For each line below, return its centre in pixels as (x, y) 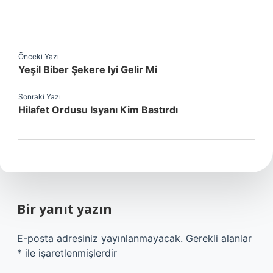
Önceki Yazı (39, 56)
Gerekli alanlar (219, 238)
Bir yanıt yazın (65, 209)
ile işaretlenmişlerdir (69, 253)
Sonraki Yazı (40, 97)
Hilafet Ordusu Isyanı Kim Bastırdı (98, 110)
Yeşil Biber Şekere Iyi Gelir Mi (88, 69)
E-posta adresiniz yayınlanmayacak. (100, 238)
